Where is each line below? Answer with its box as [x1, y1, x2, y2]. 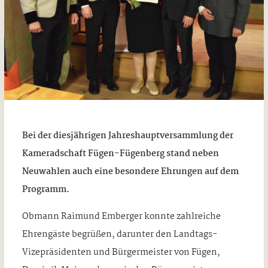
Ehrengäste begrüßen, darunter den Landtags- [22, 227, 217, 242]
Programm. [22, 182, 71, 197]
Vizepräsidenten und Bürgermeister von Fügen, [22, 245, 220, 260]
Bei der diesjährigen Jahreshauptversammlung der [22, 128, 233, 143]
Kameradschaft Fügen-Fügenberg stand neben [22, 146, 219, 161]
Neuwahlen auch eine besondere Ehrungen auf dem [22, 164, 239, 179]
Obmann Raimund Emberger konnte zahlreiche [22, 209, 221, 224]
